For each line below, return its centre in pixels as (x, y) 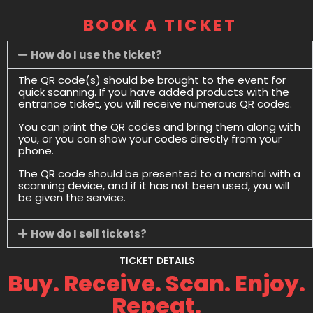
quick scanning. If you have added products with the (154, 92)
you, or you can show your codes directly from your (150, 139)
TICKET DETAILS (156, 261)
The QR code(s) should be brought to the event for (152, 80)
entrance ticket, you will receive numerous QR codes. (155, 104)
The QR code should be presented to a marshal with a (159, 174)
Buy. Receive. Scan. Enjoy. (156, 284)
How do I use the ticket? (96, 55)
